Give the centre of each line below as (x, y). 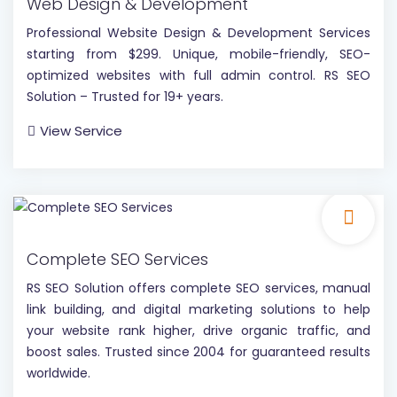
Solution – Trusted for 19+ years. (125, 97)
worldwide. (58, 373)
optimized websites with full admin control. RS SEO (198, 76)
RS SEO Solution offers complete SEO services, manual (198, 288)
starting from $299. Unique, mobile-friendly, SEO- (198, 54)
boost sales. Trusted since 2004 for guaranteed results (198, 351)
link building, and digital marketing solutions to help (198, 309)
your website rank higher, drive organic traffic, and (198, 330)
